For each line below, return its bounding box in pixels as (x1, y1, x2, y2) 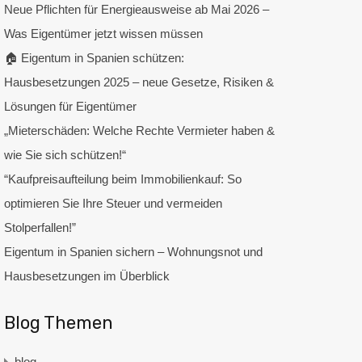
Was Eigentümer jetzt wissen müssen (3, 26, 203, 40)
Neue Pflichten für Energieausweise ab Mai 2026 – (3, 2, 269, 16)
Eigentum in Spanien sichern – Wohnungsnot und (3, 244, 263, 259)
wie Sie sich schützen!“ (3, 147, 126, 162)
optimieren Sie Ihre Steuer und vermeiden (3, 196, 222, 210)
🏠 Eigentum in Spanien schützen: (3, 50, 184, 65)
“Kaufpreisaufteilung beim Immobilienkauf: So (3, 171, 242, 186)
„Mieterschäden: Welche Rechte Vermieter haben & (3, 123, 275, 137)
